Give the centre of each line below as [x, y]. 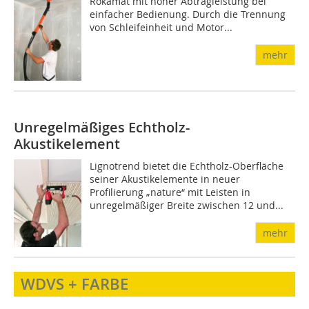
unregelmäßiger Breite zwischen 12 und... [187, 206]
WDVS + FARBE [74, 284]
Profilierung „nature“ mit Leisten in [170, 192]
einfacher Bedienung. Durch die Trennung [188, 14]
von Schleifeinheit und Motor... [161, 27]
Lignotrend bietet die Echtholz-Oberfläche [187, 166]
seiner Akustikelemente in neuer [165, 179]
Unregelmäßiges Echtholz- [102, 128]
